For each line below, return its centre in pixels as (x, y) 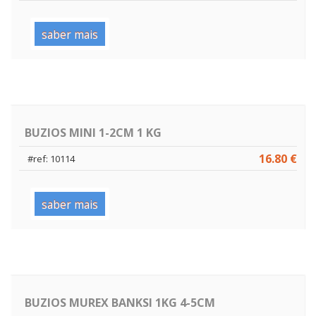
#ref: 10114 (51, 158)
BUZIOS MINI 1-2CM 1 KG (93, 132)
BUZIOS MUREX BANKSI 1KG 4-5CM (120, 302)
